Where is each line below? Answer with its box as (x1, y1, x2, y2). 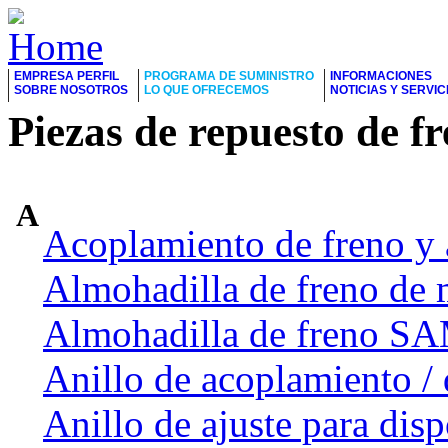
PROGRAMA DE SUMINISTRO (144, 69, 314, 83)
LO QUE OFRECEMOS (144, 83, 269, 97)
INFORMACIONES (330, 69, 432, 83)
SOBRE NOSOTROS (14, 83, 128, 97)
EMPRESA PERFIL (14, 69, 119, 83)
